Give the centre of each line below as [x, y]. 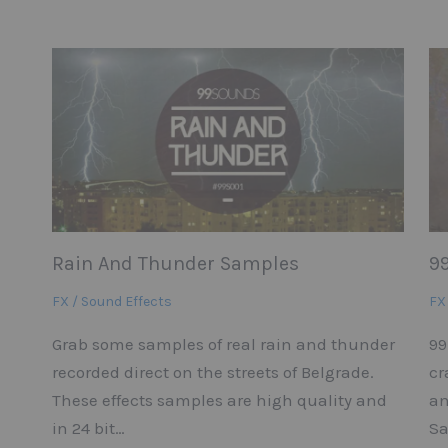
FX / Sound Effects [112, 302]
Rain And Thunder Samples [176, 264]
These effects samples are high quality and [220, 400]
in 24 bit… [89, 428]
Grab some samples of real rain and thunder [224, 344]
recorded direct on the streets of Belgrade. [213, 372]
